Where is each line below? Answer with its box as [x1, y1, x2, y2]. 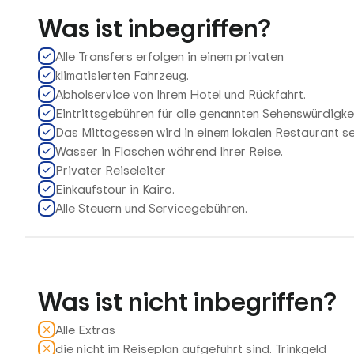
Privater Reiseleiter [55, 161, 166, 179]
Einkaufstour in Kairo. [55, 180, 175, 198]
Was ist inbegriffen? [38, 9, 271, 46]
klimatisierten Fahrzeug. [55, 66, 189, 84]
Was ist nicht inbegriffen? [38, 282, 337, 319]
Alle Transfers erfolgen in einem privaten [55, 47, 284, 65]
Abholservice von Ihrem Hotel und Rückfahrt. [55, 85, 306, 103]
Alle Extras [55, 321, 115, 338]
